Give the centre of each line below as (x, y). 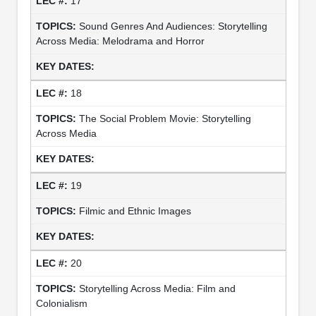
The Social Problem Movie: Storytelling (165, 118)
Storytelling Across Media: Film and (157, 288)
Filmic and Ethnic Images (135, 211)
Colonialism (61, 303)
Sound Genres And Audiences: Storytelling (173, 26)
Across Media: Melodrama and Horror (120, 41)
